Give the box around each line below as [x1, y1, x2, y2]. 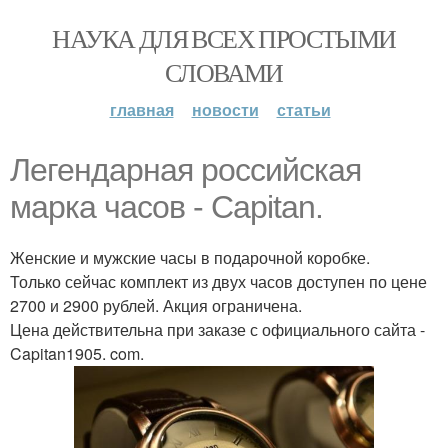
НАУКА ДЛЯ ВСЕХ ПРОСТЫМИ [52, 21, 396, 55]
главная [109, 98, 174, 121]
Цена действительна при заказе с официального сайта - [10, 318, 425, 341]
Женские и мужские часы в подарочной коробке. [10, 246, 370, 269]
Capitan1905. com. [10, 342, 144, 365]
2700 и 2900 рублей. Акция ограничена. [10, 294, 302, 317]
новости [191, 98, 259, 121]
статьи [276, 98, 331, 121]
